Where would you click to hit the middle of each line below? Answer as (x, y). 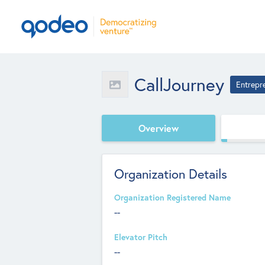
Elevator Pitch (141, 237)
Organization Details (171, 174)
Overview (159, 128)
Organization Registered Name (172, 198)
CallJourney (179, 84)
